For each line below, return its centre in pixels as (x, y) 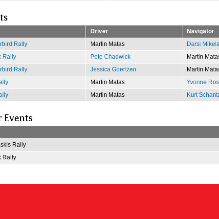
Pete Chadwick (110, 56)
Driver (99, 31)
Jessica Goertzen (113, 69)
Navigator (200, 31)
